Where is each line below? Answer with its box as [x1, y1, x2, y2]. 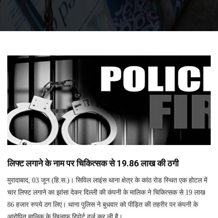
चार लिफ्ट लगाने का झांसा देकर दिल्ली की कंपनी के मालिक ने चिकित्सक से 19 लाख [7, 188, 205, 196]
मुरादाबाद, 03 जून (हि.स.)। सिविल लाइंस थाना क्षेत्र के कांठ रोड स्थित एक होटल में [7, 176, 207, 184]
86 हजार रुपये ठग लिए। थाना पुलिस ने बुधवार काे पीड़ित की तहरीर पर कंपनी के [7, 200, 198, 208]
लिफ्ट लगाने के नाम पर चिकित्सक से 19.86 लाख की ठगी [7, 158, 179, 168]
